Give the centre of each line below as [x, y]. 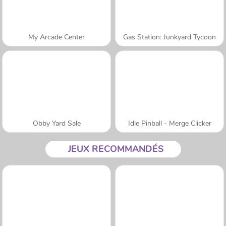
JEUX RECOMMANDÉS [116, 149]
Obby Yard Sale [56, 123]
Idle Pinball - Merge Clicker [169, 123]
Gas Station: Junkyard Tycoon [169, 37]
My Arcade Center [56, 37]
